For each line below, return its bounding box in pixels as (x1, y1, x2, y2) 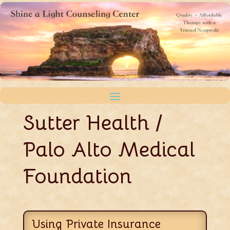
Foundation (23, 163, 132, 190)
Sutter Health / (23, 110, 162, 137)
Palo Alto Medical (23, 137, 195, 163)
